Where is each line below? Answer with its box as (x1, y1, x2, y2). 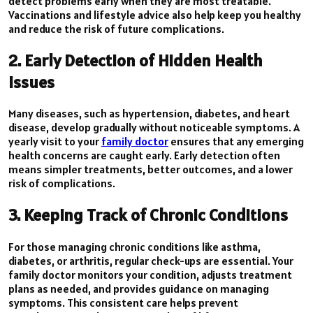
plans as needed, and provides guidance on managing (8, 282, 269, 296)
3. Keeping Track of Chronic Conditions (8, 204, 288, 226)
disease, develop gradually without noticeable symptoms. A (8, 120, 300, 135)
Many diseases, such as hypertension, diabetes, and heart (8, 106, 290, 121)
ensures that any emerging (168, 134, 304, 149)
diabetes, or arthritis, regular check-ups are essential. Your (8, 254, 293, 268)
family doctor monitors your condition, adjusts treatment (8, 268, 292, 282)
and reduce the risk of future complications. (8, 21, 224, 36)
